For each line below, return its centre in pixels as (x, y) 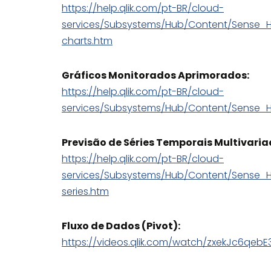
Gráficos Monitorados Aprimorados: (155, 75)
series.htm (85, 191)
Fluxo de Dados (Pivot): (121, 226)
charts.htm (87, 41)
